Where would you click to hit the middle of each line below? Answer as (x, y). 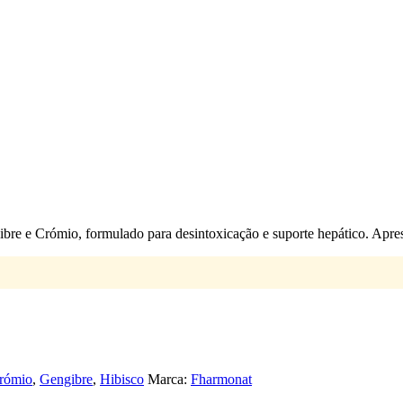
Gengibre (66, 379)
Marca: (169, 379)
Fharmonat (221, 379)
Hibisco (122, 379)
